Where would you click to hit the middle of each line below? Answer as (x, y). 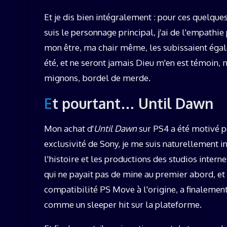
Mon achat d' (69, 128)
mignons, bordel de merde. (97, 78)
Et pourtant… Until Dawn (133, 103)
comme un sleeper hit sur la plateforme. (123, 204)
